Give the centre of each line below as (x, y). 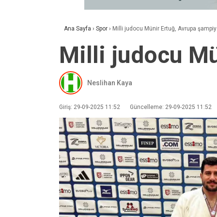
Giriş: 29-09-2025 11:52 (90, 107)
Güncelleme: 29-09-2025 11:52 (171, 107)
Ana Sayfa (77, 29)
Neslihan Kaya (110, 83)
